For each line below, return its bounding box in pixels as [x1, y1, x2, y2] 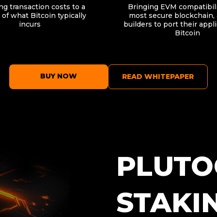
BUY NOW [40, 71, 77, 80]
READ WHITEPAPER [122, 72, 194, 81]
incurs [18, 19, 41, 29]
